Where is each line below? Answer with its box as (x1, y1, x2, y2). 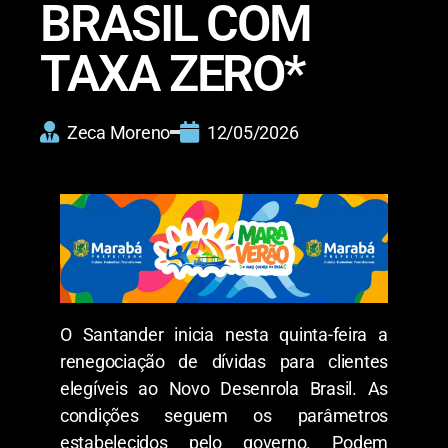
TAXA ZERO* (40, 44, 315, 103)
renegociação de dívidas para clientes (60, 351, 388, 373)
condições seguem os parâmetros (60, 405, 388, 427)
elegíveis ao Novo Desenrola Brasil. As (60, 378, 388, 400)
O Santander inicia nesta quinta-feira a (60, 324, 388, 346)
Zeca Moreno (67, 121, 171, 143)
